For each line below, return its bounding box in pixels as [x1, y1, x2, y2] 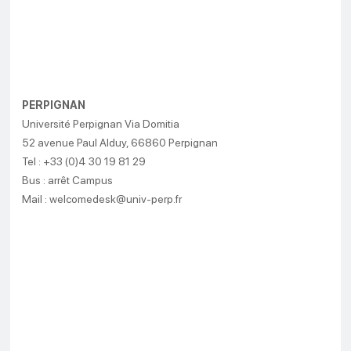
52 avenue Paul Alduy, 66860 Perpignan [22, 136, 219, 150]
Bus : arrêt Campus [22, 174, 114, 187]
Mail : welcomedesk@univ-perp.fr [22, 193, 183, 206]
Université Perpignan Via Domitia [22, 118, 180, 131]
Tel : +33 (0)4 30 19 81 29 [22, 155, 147, 168]
